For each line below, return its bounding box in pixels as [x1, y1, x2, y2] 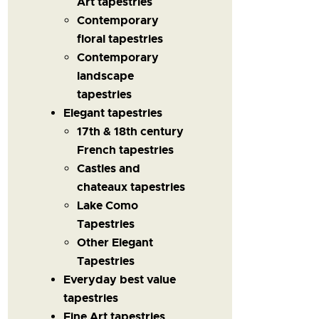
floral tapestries [77, 31, 164, 46]
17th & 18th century [77, 123, 184, 139]
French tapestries [77, 142, 174, 157]
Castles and [77, 160, 141, 176]
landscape [77, 68, 135, 83]
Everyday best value [63, 271, 176, 287]
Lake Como [77, 197, 139, 213]
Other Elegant [77, 234, 154, 250]
